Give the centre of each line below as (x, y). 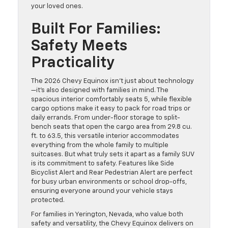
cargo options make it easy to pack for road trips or (111, 109)
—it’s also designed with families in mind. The (100, 91)
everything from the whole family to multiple (100, 146)
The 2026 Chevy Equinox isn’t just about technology (112, 81)
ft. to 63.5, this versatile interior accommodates (105, 136)
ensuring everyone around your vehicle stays (102, 191)
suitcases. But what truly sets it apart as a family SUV (112, 155)
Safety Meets (79, 47)
